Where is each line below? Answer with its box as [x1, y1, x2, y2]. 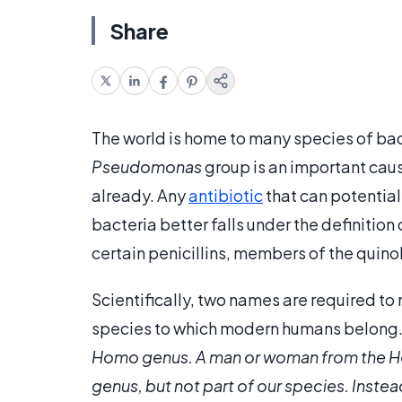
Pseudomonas [92, 156, 202, 178]
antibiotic [188, 185, 263, 206]
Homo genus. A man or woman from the [92, 346, 389, 368]
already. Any [92, 185, 188, 206]
